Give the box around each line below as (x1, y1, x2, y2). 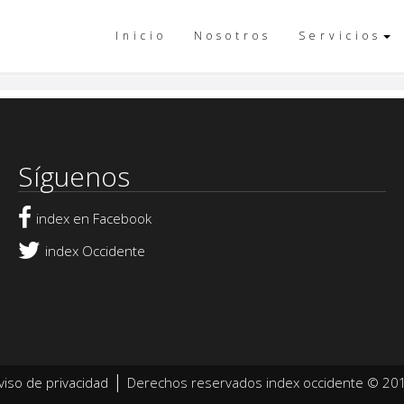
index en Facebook (36, 209, 151, 227)
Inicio (115, 28, 167, 43)
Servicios (298, 28, 381, 43)
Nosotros (194, 28, 271, 43)
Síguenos (18, 158, 130, 195)
